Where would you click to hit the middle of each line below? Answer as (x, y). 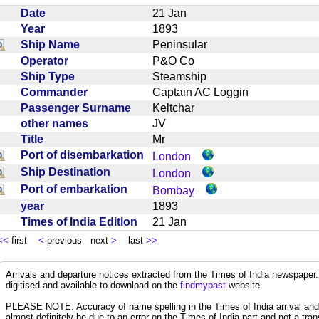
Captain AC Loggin (206, 92)
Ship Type (51, 76)
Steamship (185, 76)
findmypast (203, 285)
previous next (78, 240)
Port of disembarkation (85, 155)
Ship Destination (68, 172)
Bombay (173, 190)
